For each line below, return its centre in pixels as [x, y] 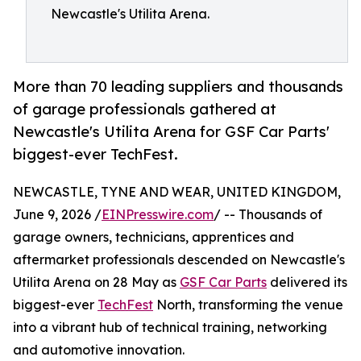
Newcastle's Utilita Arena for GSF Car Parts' [171, 132]
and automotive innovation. [99, 350]
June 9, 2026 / [57, 215]
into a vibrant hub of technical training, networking [170, 328]
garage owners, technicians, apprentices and [154, 237]
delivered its [307, 282]
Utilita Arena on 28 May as [96, 282]
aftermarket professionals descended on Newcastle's [179, 260]
